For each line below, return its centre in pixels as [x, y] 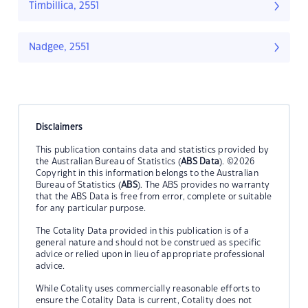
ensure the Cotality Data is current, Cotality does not [144, 300]
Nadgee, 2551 [59, 48]
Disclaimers [59, 127]
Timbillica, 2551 [64, 7]
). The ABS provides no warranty [204, 185]
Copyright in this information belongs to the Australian [147, 173]
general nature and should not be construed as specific [148, 242]
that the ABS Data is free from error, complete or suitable [154, 196]
